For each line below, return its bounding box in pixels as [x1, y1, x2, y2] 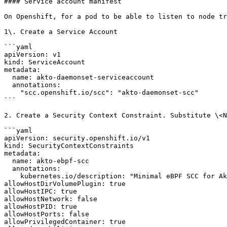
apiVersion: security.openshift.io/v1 [4, 134, 150, 142]
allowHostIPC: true [4, 187, 77, 195]
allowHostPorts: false [4, 210, 89, 218]
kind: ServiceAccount [4, 58, 85, 66]
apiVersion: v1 [4, 51, 61, 58]
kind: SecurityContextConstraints [4, 142, 134, 149]
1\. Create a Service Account [4, 28, 118, 35]
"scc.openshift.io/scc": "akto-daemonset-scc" [4, 89, 20, 96]
